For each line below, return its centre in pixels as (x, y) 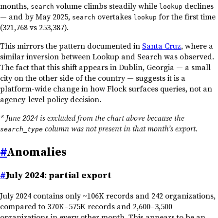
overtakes (114, 16)
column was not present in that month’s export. (120, 128)
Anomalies (37, 151)
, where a (197, 45)
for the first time (186, 16)
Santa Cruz (162, 45)
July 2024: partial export (59, 175)
